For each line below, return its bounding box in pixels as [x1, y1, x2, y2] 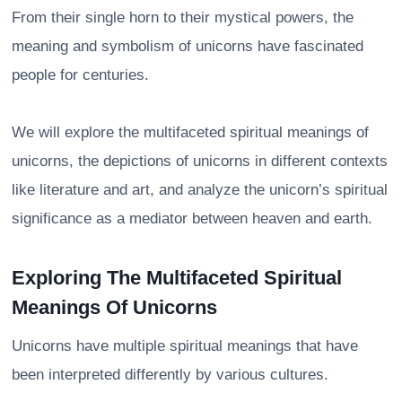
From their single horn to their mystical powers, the [12, 8, 354, 26]
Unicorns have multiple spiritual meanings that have [12, 336, 358, 354]
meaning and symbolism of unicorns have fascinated [12, 37, 363, 55]
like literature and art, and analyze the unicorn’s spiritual [12, 180, 388, 198]
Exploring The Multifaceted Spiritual [12, 266, 342, 289]
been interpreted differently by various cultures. [12, 365, 328, 383]
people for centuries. [12, 66, 149, 83]
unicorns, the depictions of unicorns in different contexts [12, 152, 388, 170]
